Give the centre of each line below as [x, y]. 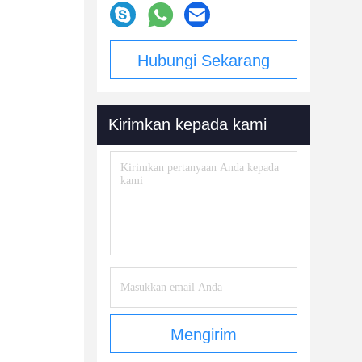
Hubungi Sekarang [204, 61]
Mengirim [204, 335]
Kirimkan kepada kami [187, 124]
